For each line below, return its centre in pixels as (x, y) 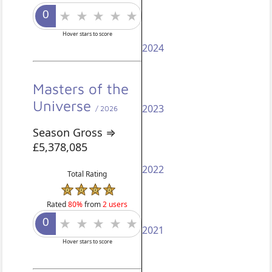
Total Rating (87, 174)
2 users (115, 204)
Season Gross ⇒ (75, 133)
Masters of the (81, 89)
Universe (64, 106)
